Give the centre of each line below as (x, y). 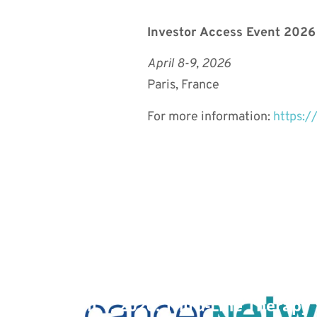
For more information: (210, 117)
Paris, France (183, 86)
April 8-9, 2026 (189, 64)
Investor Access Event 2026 (231, 33)
